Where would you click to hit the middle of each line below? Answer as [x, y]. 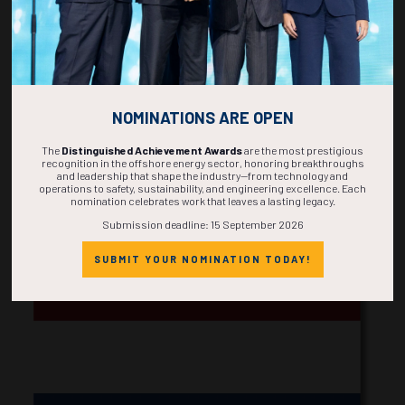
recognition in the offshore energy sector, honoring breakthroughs [202, 162]
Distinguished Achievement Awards [152, 150]
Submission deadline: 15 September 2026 [202, 224]
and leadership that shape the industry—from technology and [202, 175]
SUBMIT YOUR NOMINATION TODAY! [202, 259]
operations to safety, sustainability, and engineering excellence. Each [202, 188]
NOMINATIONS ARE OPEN [202, 117]
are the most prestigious [303, 150]
